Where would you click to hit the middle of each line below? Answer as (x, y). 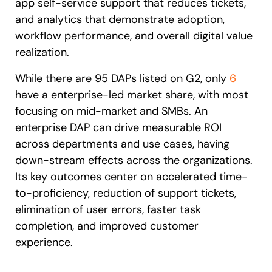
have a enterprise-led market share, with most (132, 95)
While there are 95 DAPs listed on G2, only (122, 78)
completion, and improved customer (107, 226)
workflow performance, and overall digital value (134, 36)
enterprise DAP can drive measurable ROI (118, 127)
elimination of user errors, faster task (108, 209)
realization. (42, 52)
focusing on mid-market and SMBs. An (111, 111)
